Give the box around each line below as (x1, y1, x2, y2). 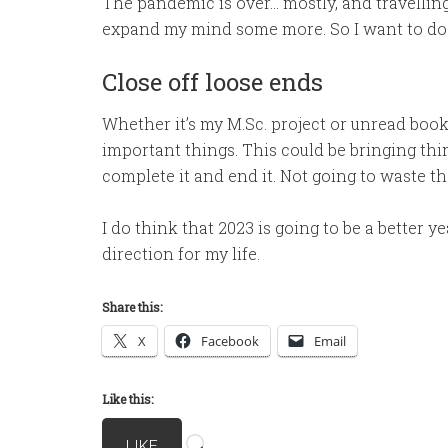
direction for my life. (102, 243, 260, 264)
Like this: (102, 391, 153, 407)
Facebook (201, 332, 259, 350)
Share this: (102, 299, 162, 315)
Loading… (204, 420, 277, 441)
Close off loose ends (102, 66, 323, 98)
